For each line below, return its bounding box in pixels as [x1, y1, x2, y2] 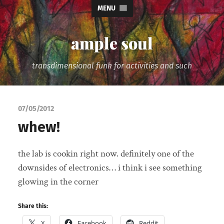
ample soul [71, 32, 153, 53]
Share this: [17, 202, 48, 209]
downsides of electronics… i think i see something [17, 161, 202, 174]
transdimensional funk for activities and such [32, 61, 192, 70]
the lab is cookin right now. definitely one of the [17, 147, 194, 160]
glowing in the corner [17, 175, 98, 188]
